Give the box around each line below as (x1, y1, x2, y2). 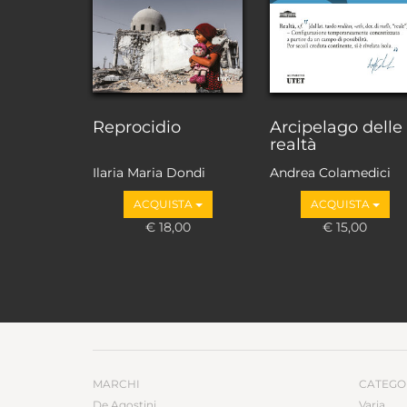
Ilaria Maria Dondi (93, 164, 205, 182)
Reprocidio (93, 116, 181, 137)
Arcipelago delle (270, 116, 402, 137)
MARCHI (93, 377, 140, 392)
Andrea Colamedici (270, 164, 391, 182)
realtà (270, 134, 317, 154)
